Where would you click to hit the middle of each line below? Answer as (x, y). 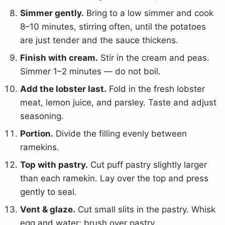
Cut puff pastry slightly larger (147, 165)
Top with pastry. (54, 165)
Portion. (37, 134)
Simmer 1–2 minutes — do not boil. (90, 72)
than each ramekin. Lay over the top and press (114, 179)
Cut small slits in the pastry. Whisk (145, 210)
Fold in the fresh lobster (156, 89)
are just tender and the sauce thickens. (99, 40)
